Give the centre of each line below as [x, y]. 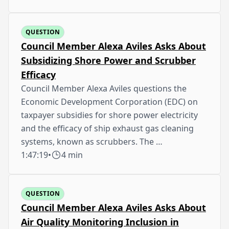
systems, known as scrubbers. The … [92, 141]
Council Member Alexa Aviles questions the [104, 88]
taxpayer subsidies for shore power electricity [109, 115]
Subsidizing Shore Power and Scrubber [108, 60]
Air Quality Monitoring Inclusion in [100, 222]
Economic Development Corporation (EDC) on [109, 101]
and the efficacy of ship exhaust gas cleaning [107, 128]
